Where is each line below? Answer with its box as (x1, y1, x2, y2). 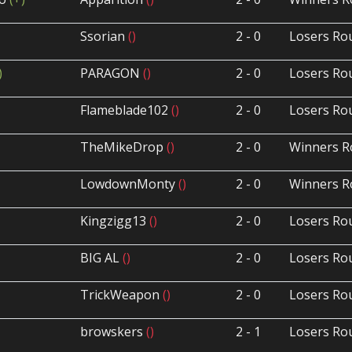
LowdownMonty (80, 175, 179, 193)
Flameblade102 (80, 101, 172, 119)
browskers (80, 323, 147, 341)
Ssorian (80, 27, 129, 46)
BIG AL (80, 249, 123, 267)
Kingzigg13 (80, 212, 150, 230)
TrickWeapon (80, 286, 163, 304)
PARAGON (80, 64, 144, 82)
